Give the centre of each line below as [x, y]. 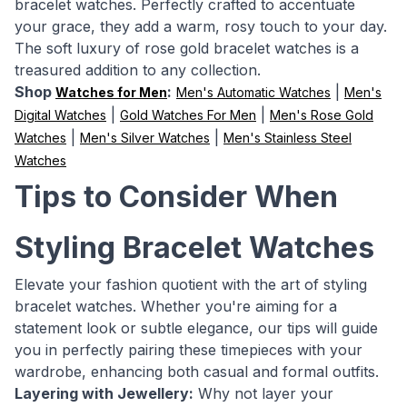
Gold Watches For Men [188, 115]
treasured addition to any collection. [138, 70]
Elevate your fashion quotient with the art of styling [191, 284]
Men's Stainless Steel [288, 138]
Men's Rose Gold [322, 115]
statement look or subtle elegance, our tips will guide [196, 328]
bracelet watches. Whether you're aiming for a [176, 306]
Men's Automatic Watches [253, 92]
